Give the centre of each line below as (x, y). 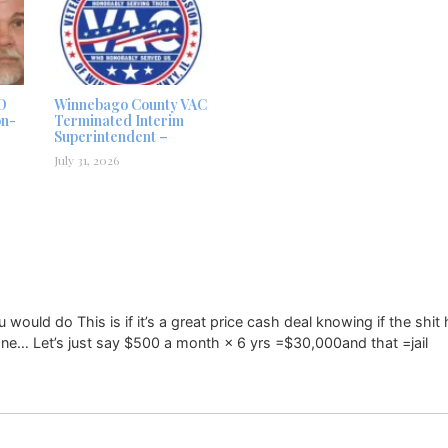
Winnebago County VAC (130, 104)
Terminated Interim (119, 120)
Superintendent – (111, 136)
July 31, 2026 (86, 159)
